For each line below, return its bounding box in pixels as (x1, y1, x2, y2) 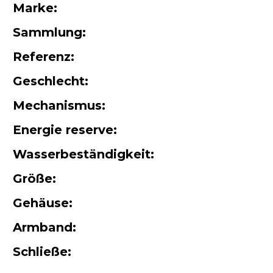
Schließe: (13, 244, 71, 259)
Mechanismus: (13, 98, 105, 113)
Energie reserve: (13, 122, 117, 137)
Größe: (13, 171, 56, 186)
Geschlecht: (13, 74, 88, 88)
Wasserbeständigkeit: (13, 147, 154, 161)
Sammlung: (13, 25, 86, 40)
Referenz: (13, 49, 74, 64)
